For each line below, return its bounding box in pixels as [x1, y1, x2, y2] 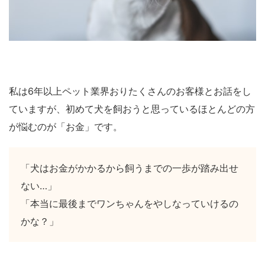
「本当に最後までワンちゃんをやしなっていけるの [21, 197, 238, 209]
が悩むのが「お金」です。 [9, 120, 122, 132]
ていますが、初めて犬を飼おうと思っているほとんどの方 [9, 102, 255, 115]
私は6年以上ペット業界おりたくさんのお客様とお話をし [9, 85, 251, 97]
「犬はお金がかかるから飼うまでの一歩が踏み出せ [21, 161, 238, 174]
